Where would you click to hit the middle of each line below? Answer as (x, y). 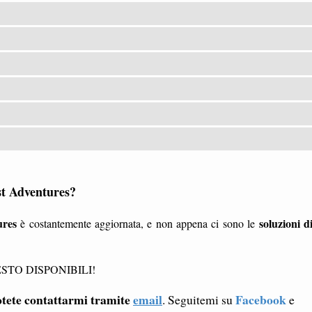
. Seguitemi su (199, 299)
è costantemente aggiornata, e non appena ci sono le (138, 223)
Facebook (261, 299)
